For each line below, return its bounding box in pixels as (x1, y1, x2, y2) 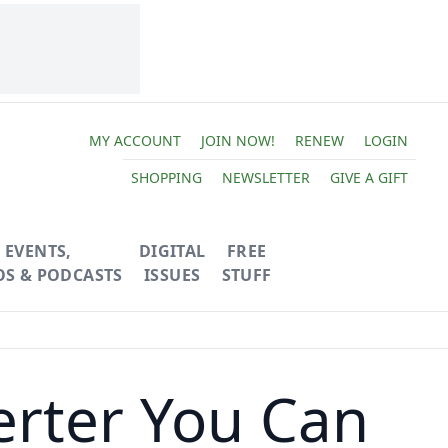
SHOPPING (130, 167, 202, 187)
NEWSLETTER (221, 167, 310, 187)
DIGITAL (138, 240, 206, 262)
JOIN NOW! (200, 130, 275, 150)
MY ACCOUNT (88, 130, 181, 150)
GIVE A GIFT (329, 167, 408, 187)
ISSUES (143, 264, 201, 286)
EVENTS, (4, 240, 72, 262)
